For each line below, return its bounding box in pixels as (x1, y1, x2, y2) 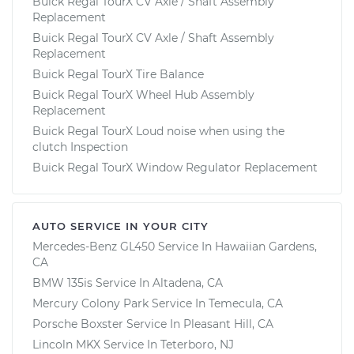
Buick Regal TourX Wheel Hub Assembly (32, 87, 254, 102)
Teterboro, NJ (160, 337, 234, 352)
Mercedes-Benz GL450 (32, 239, 155, 254)
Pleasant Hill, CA (183, 316, 273, 331)
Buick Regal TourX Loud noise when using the (32, 123, 284, 138)
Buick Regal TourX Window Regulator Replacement (32, 160, 318, 175)
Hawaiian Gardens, (215, 239, 317, 254)
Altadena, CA (153, 275, 223, 290)
